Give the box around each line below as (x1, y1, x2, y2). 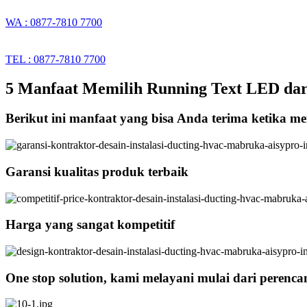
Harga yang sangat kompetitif (5, 217, 175, 232)
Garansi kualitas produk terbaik (5, 164, 188, 179)
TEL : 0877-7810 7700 (5, 53, 106, 65)
